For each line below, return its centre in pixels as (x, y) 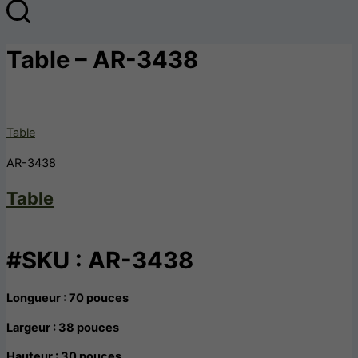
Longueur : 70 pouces (68, 298)
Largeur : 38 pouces (63, 327)
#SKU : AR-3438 (100, 260)
